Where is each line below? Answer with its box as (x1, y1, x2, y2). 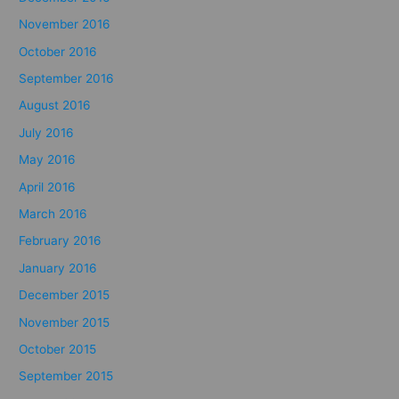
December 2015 (19, 288, 110, 303)
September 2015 (19, 369, 114, 384)
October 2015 (19, 341, 97, 356)
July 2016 (19, 125, 75, 140)
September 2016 (19, 70, 115, 85)
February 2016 (19, 233, 102, 248)
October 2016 (19, 44, 98, 59)
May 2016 (19, 152, 77, 167)
